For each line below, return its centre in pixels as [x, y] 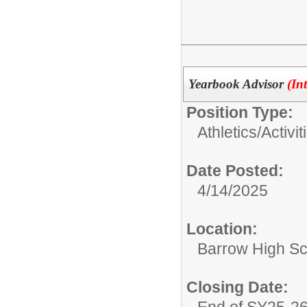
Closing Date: [237, 287]
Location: [222, 229]
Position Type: [240, 112]
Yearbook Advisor [237, 84]
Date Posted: [235, 170]
